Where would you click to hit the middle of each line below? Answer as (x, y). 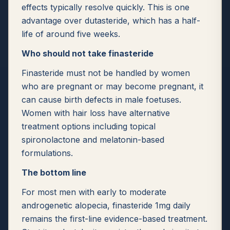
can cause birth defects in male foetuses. (101, 100)
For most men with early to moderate (94, 192)
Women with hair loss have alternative (96, 113)
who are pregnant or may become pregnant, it (112, 86)
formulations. (47, 153)
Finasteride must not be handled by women (106, 73)
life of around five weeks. (71, 34)
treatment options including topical (89, 126)
